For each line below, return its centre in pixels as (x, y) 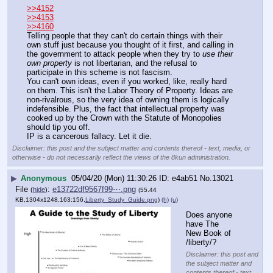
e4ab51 (185, 178)
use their (218, 54)
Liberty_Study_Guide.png (122, 199)
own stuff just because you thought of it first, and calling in (130, 45)
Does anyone (209, 215)
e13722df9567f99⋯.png (94, 189)
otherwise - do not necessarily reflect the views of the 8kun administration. (121, 158)
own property (49, 63)
